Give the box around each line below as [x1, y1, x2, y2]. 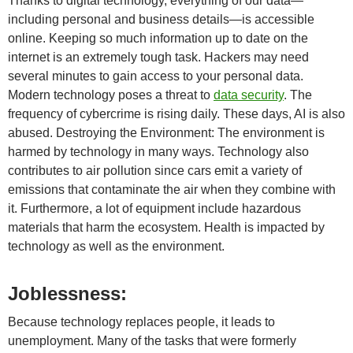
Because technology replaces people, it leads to [8, 315, 275, 329]
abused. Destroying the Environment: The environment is [8, 126, 325, 139]
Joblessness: [8, 283, 127, 304]
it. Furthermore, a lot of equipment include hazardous [8, 202, 301, 215]
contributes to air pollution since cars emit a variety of [8, 164, 302, 177]
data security [214, 88, 284, 102]
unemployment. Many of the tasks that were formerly [8, 334, 296, 347]
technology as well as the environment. [8, 240, 225, 253]
